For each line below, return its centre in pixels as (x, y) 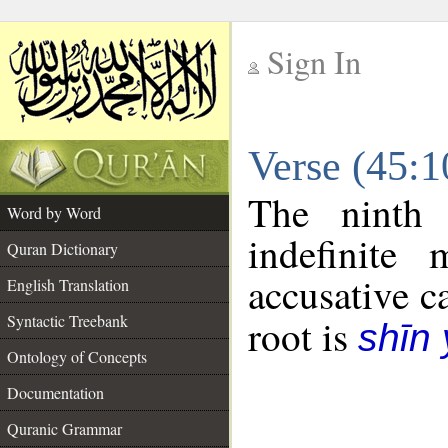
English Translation (68, 284)
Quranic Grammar (64, 428)
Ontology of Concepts (77, 356)
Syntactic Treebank (67, 320)
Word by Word (54, 212)
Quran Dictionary (62, 248)
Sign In (314, 61)
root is (303, 336)
